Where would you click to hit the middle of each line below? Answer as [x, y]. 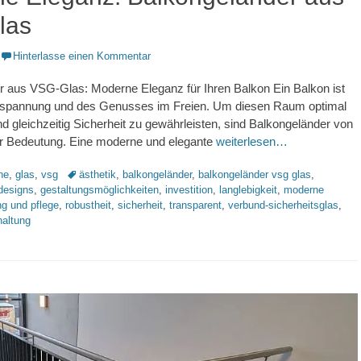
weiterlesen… [252, 141]
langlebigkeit [248, 189]
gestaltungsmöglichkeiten [100, 189]
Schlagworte [94, 173]
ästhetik [98, 174]
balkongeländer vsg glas [255, 174]
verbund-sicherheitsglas [283, 205]
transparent [195, 205]
